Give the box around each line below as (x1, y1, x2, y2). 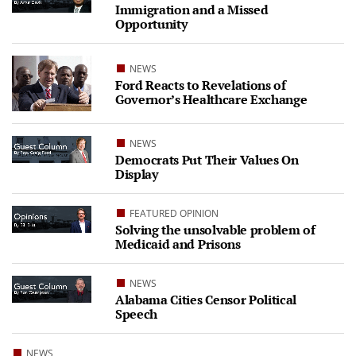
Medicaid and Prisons (115, 235, 241, 253)
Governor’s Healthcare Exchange (115, 90, 308, 108)
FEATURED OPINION (130, 207, 219, 220)
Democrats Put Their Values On (115, 151, 299, 168)
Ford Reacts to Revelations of (115, 75, 286, 94)
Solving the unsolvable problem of (115, 221, 315, 238)
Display (115, 165, 158, 183)
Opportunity (115, 15, 188, 33)
